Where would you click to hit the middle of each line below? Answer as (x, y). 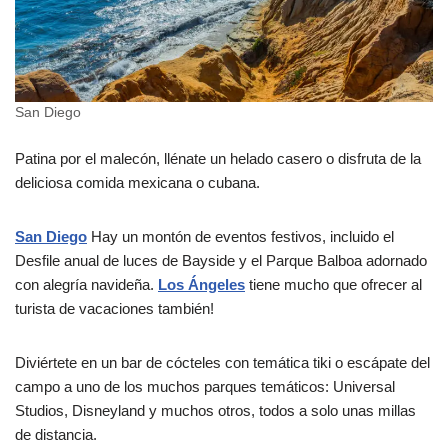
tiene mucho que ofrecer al (333, 284)
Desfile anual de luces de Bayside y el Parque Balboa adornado (221, 260)
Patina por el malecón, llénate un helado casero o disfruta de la (218, 158)
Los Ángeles (201, 284)
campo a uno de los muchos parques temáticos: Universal (205, 386)
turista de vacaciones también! (114, 308)
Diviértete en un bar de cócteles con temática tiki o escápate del (222, 362)
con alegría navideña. (86, 284)
